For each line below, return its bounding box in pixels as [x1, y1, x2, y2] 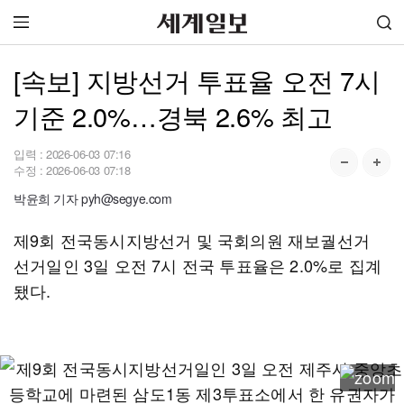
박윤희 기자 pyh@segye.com [14, 189, 172, 207]
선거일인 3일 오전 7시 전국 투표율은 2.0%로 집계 [14, 253, 381, 277]
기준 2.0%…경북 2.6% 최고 [14, 97, 333, 134]
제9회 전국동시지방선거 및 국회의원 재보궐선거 [14, 228, 370, 252]
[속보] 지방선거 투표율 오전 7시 [14, 61, 381, 98]
